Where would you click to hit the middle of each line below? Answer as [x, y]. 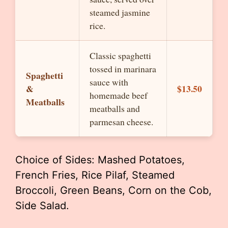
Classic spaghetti [120, 55]
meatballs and [115, 108]
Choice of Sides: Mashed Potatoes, [100, 160]
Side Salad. [42, 206]
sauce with [109, 82]
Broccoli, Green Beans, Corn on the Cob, [113, 190]
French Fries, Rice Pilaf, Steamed [95, 175]
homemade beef [119, 95]
